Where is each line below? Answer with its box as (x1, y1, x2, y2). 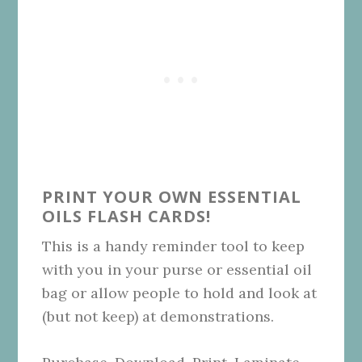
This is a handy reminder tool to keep (42, 236, 305, 255)
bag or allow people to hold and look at (42, 283, 318, 302)
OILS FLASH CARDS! (42, 204, 212, 227)
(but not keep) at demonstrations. (42, 306, 275, 326)
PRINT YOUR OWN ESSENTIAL (42, 185, 302, 208)
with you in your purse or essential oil (42, 259, 313, 279)
